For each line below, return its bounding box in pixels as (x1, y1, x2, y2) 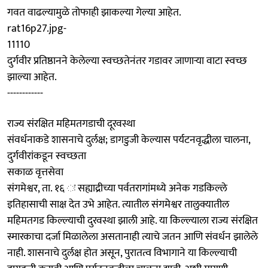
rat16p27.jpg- (7, 19, 66, 38)
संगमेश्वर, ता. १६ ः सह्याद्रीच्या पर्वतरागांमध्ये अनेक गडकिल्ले (7, 179, 227, 197)
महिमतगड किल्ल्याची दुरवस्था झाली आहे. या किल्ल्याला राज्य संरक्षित (7, 211, 258, 230)
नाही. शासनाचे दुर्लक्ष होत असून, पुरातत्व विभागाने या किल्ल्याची (7, 243, 237, 262)
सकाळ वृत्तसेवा (7, 163, 63, 181)
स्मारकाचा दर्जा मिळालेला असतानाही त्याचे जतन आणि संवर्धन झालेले (7, 227, 258, 246)
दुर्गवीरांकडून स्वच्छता (7, 147, 86, 165)
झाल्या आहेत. (7, 68, 57, 86)
